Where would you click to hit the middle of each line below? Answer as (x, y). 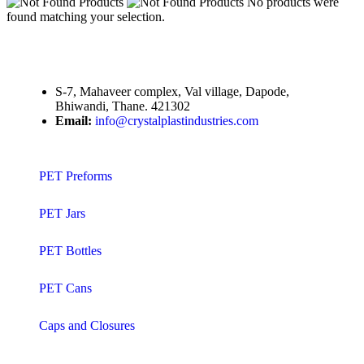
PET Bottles (70, 250)
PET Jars (62, 213)
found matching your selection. (86, 16)
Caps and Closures (87, 325)
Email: (75, 120)
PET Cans (65, 288)
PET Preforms (76, 175)
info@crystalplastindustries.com (177, 120)
